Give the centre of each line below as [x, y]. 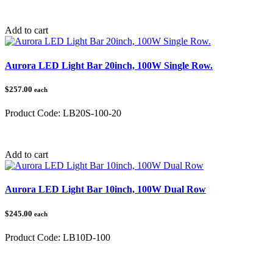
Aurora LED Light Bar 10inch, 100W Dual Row [105, 190]
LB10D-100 [85, 237]
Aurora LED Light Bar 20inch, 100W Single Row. [109, 65]
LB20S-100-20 [91, 113]
